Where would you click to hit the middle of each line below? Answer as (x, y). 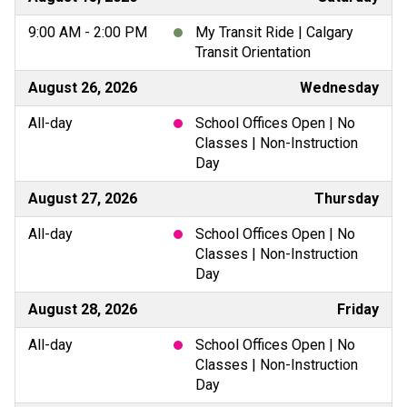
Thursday (347, 198)
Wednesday (339, 87)
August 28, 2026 (83, 309)
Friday (358, 309)
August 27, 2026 (83, 198)
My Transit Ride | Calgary (274, 32)
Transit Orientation (253, 52)
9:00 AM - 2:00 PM (88, 32)
